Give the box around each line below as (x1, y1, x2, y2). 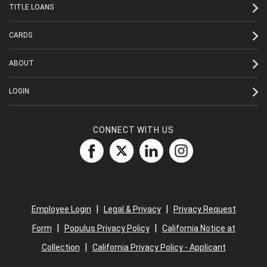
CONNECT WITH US (92, 125, 175, 135)
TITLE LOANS (9, 3, 54, 12)
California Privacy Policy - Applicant (92, 243, 226, 253)
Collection (41, 243, 80, 253)
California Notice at (162, 223, 235, 234)
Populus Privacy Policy (64, 223, 150, 234)
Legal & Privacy (103, 204, 161, 215)
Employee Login (31, 204, 91, 215)
